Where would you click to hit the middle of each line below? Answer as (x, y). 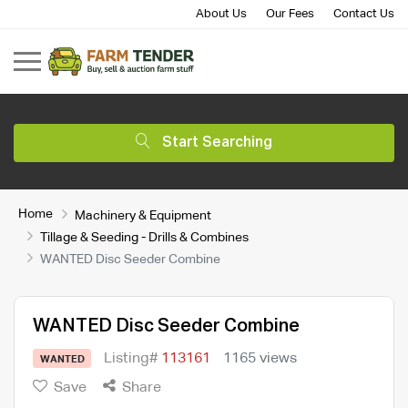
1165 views (260, 358)
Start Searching (217, 143)
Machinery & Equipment (143, 215)
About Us (221, 14)
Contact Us (364, 14)
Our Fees (290, 14)
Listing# (133, 358)
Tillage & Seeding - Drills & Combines (144, 237)
